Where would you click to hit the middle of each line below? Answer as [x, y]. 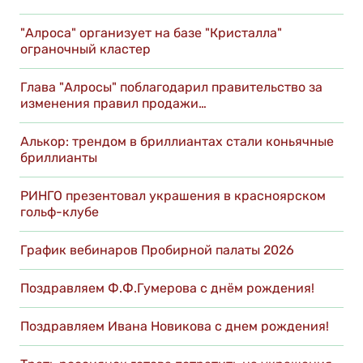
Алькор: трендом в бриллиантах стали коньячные [177, 142]
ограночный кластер [85, 49]
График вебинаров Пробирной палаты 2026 [157, 250]
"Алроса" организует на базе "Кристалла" [151, 33]
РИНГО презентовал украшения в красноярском [173, 196]
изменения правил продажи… [113, 104]
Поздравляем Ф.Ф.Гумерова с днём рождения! [167, 288]
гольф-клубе [60, 212]
